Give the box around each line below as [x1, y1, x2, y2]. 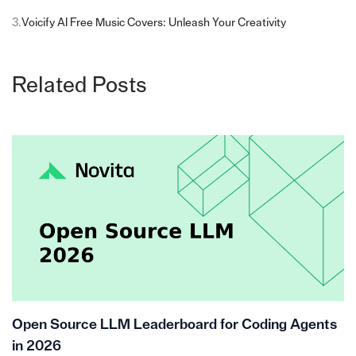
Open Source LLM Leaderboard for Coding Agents [11, 317, 337, 333]
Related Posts [11, 75, 147, 98]
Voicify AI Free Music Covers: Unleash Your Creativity [21, 17, 286, 29]
